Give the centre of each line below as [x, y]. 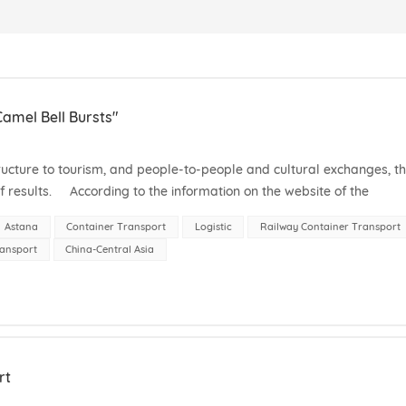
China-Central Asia [110, 249]
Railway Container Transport [330, 226]
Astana [22, 226]
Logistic [213, 226]
